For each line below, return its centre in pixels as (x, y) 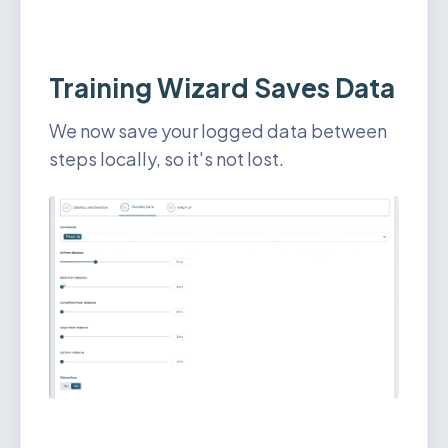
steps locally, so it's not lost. (166, 159)
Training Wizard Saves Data (222, 88)
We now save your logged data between (218, 131)
